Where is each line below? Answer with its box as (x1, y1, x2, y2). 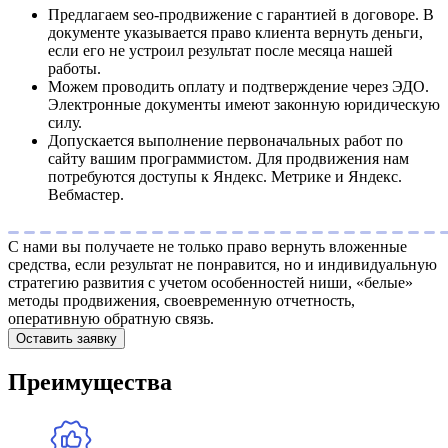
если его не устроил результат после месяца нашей (48, 42, 393, 60)
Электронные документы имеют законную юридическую (48, 96, 440, 114)
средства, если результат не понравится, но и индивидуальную (8, 256, 437, 274)
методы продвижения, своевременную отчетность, (8, 292, 355, 310)
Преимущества (8, 368, 172, 395)
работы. (48, 60, 101, 78)
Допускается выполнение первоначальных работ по (48, 132, 403, 150)
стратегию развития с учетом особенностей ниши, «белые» (8, 274, 413, 292)
